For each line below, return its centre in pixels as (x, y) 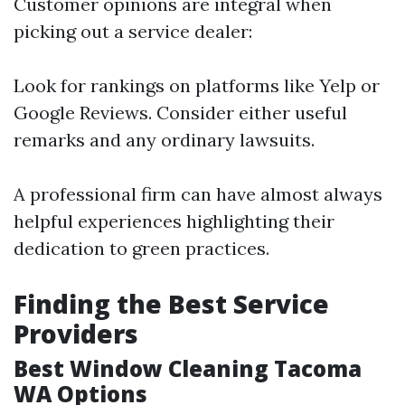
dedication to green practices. (141, 249)
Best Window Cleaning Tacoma (188, 369)
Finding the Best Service (171, 304)
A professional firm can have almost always (198, 194)
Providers (76, 334)
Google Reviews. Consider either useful (180, 113)
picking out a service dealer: (133, 32)
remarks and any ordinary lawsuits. (164, 140)
